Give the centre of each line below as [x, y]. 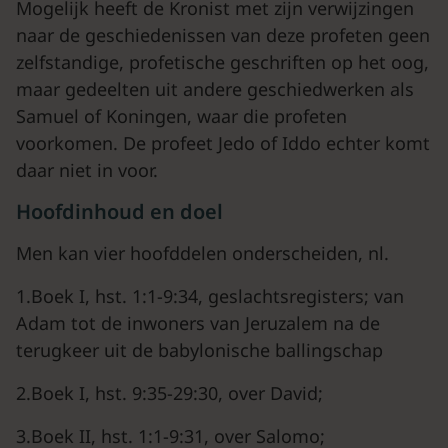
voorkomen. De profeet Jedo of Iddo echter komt [223, 143]
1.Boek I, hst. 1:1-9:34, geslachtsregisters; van [210, 296]
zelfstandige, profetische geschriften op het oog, [222, 62]
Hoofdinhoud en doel [119, 211]
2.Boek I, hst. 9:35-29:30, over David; [169, 393]
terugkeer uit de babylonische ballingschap [199, 350]
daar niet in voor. [87, 170]
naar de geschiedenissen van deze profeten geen [223, 35]
